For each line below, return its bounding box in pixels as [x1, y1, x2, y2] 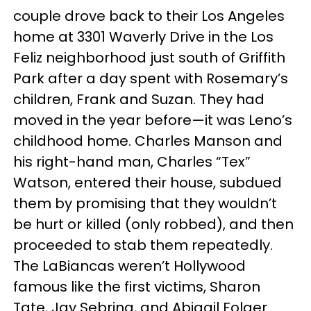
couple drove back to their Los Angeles [13, 6, 285, 26]
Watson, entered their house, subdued [13, 173, 282, 192]
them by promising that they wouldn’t [13, 194, 277, 213]
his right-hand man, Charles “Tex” [13, 152, 251, 171]
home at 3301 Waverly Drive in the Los [13, 27, 274, 47]
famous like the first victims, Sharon [13, 277, 260, 296]
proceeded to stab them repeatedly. [13, 235, 273, 255]
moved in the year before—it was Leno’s [13, 110, 292, 130]
